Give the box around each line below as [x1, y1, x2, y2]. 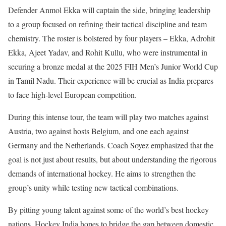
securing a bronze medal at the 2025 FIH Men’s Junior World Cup [8, 61, 218, 72]
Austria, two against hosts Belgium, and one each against [8, 126, 189, 136]
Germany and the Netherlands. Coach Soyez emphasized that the [8, 140, 213, 150]
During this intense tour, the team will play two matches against [8, 111, 208, 122]
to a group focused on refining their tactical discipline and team [8, 19, 207, 29]
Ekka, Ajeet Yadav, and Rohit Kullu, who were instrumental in [8, 47, 207, 58]
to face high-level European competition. [8, 89, 137, 100]
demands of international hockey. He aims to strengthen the [8, 168, 196, 179]
